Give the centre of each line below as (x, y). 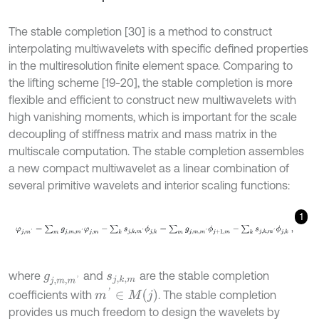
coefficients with (52, 295)
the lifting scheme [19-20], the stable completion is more (151, 83)
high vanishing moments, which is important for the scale (153, 117)
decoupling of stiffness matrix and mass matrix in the (143, 134)
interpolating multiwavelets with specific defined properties (158, 49)
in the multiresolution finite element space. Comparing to (151, 66)
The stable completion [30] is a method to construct (140, 32)
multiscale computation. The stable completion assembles (156, 151)
